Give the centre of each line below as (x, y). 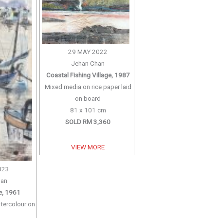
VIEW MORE (88, 147)
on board (88, 98)
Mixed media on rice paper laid (88, 86)
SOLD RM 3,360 (88, 121)
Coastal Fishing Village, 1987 (88, 75)
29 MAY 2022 (88, 51)
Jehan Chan (88, 63)
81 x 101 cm (88, 110)
